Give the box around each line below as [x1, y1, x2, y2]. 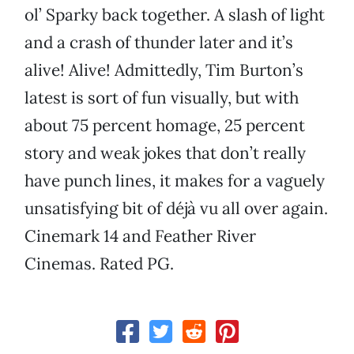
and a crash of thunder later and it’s [24, 32, 293, 54]
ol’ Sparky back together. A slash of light [24, 4, 325, 26]
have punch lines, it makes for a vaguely [24, 170, 325, 192]
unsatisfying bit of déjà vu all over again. [24, 198, 328, 220]
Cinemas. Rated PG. [24, 253, 174, 275]
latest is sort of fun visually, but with [24, 87, 299, 109]
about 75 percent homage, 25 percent [24, 115, 305, 137]
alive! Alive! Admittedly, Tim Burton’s [24, 59, 303, 81]
